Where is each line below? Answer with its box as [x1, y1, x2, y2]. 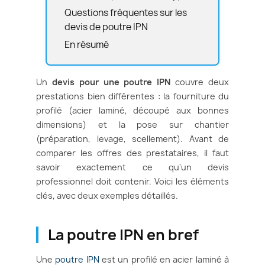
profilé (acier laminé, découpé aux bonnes [36, 105, 229, 117]
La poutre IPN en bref [48, 225, 199, 245]
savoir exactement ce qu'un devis [36, 161, 229, 173]
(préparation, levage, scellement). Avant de [36, 133, 229, 145]
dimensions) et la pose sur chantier [36, 119, 229, 131]
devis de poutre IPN [64, 21, 148, 34]
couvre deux [170, 76, 230, 88]
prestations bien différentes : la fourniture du [36, 91, 229, 102]
